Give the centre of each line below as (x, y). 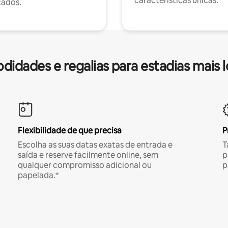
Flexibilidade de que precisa (69, 131)
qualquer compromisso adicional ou (84, 165)
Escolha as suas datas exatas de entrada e (95, 145)
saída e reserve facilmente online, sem (88, 155)
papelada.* (38, 175)
